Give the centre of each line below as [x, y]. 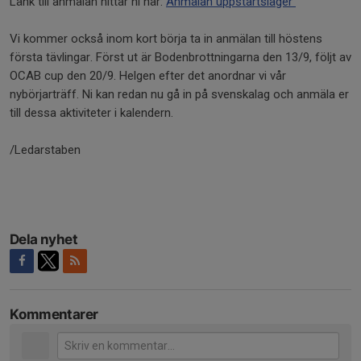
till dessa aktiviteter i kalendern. [91, 113]
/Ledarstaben [45, 150]
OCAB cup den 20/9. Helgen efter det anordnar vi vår [148, 76]
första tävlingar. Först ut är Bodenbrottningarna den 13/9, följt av [180, 57]
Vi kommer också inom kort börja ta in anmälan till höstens [166, 39]
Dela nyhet [44, 239]
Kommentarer [54, 314]
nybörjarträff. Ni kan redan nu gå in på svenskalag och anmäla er [179, 94]
